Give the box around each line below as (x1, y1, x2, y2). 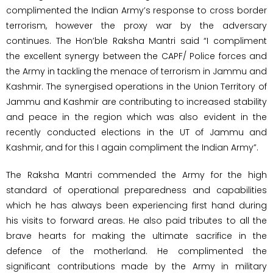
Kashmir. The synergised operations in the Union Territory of (6, 80, 267, 93)
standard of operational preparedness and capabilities (6, 183, 267, 196)
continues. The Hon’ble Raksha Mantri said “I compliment (6, 34, 267, 47)
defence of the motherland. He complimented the (6, 244, 267, 257)
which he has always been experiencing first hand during (6, 199, 267, 211)
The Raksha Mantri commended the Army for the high (6, 168, 267, 181)
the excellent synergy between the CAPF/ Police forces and (6, 49, 267, 62)
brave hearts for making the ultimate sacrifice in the (6, 229, 267, 242)
